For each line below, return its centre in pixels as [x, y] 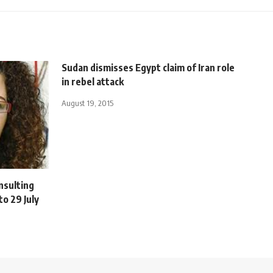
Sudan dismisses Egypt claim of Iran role [148, 67]
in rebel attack [93, 81]
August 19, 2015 [87, 103]
